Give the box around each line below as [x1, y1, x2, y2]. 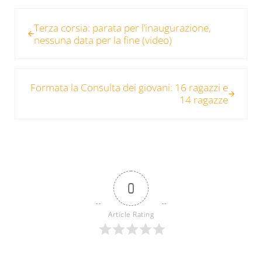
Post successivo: [13, 68, 86, 82]
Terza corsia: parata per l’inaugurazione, [33, 20, 211, 35]
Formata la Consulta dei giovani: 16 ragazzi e [30, 81, 229, 95]
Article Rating [108, 209, 154, 219]
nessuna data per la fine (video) [33, 33, 172, 47]
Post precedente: [13, 8, 89, 22]
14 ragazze [180, 93, 229, 107]
